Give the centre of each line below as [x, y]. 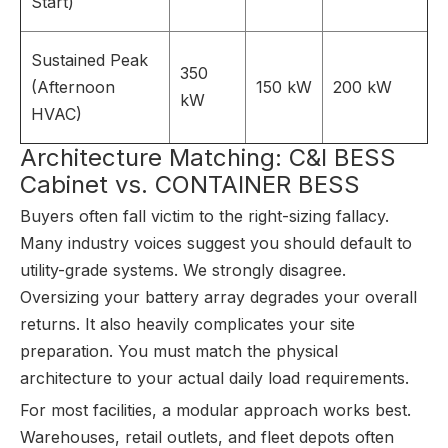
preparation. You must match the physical [179, 351]
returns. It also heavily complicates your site [187, 324]
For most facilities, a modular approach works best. [215, 410]
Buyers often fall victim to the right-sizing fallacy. [204, 216]
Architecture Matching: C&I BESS [208, 157]
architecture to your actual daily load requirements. [214, 378]
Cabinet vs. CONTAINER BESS [190, 184]
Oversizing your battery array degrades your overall [218, 297]
